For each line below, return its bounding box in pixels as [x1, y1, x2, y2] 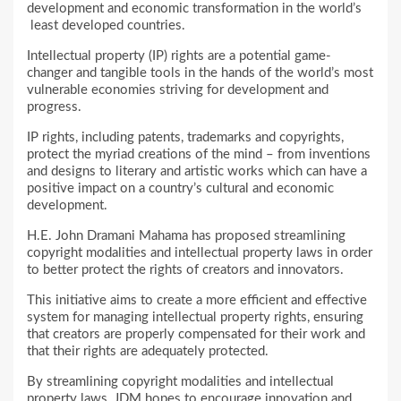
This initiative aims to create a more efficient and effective [27, 293, 367, 307]
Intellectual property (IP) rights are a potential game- [27, 48, 331, 63]
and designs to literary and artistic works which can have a [27, 164, 367, 178]
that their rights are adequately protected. [27, 344, 269, 358]
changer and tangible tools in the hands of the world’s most [27, 65, 373, 80]
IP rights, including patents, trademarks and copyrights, [27, 130, 344, 144]
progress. [27, 99, 81, 114]
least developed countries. [27, 18, 185, 32]
